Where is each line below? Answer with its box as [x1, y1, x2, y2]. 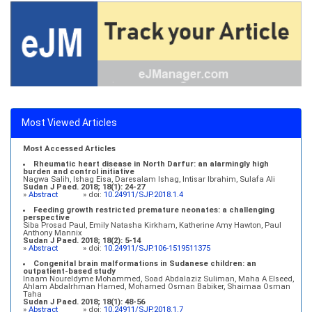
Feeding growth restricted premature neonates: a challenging [33, 205, 275, 215]
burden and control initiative [23, 167, 134, 177]
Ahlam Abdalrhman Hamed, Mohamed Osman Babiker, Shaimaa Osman [23, 282, 290, 292]
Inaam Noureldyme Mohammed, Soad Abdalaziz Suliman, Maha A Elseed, [23, 274, 294, 284]
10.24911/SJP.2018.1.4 [104, 190, 183, 200]
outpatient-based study [23, 267, 116, 276]
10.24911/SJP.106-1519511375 [104, 244, 210, 253]
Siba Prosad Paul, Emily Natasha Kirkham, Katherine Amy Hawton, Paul [23, 221, 281, 231]
